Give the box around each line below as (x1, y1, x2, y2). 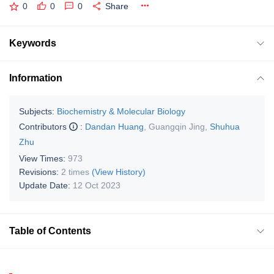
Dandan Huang (85, 121, 144, 131)
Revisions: (19, 166, 61, 177)
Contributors (19, 121, 69, 131)
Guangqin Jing (149, 121, 205, 131)
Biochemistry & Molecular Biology (57, 106, 185, 116)
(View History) (92, 166, 146, 177)
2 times (61, 166, 89, 177)
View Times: (19, 153, 68, 163)
